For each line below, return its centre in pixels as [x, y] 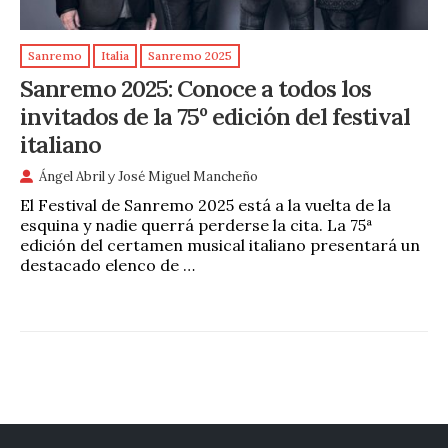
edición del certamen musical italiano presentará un [220, 245]
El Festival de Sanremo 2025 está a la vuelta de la [205, 205]
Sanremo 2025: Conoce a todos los [195, 88]
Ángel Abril [72, 177]
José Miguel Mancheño [188, 177]
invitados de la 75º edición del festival [215, 116]
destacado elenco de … [107, 265]
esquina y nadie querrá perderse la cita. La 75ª [196, 225]
